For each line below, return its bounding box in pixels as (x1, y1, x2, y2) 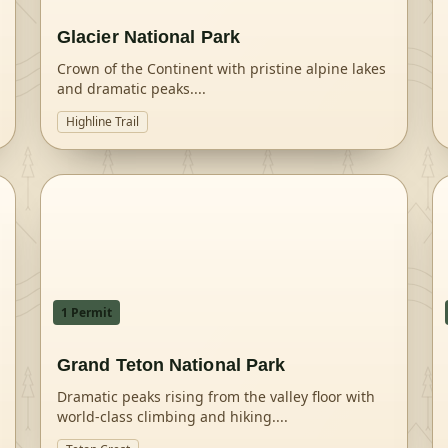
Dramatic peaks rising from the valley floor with (57, 387, 375, 406)
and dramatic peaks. (57, 79, 194, 98)
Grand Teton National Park (57, 355, 286, 375)
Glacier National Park (57, 27, 240, 47)
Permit (68, 304, 112, 321)
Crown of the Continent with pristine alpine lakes (57, 59, 386, 78)
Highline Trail (66, 113, 139, 130)
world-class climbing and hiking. (57, 407, 276, 426)
